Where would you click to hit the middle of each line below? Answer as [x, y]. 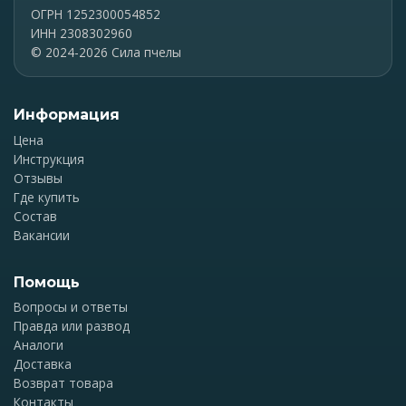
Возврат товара [63, 383]
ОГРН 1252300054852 [95, 14]
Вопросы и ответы [71, 307]
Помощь [47, 282]
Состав [35, 216]
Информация [67, 115]
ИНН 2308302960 [81, 34]
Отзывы [38, 178]
